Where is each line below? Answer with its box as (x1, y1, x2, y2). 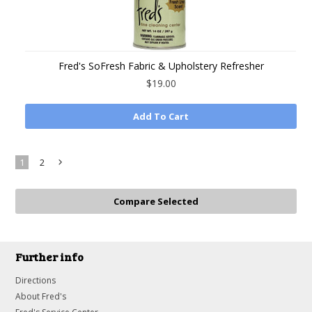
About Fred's (15, 290, 67, 302)
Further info (15, 249, 84, 264)
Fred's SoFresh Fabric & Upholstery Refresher (58, 59, 264, 72)
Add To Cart (133, 110, 189, 123)
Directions (15, 274, 56, 286)
